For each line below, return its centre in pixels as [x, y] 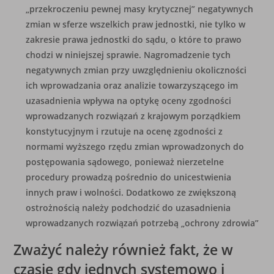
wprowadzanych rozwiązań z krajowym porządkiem [133, 116]
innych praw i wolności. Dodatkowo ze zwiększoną [131, 192]
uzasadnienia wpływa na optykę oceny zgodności [129, 101]
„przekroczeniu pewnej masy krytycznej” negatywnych [140, 9]
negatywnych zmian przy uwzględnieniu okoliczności [136, 70]
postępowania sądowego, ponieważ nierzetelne [125, 162]
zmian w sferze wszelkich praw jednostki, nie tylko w [136, 24]
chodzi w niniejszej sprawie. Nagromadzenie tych [128, 55]
